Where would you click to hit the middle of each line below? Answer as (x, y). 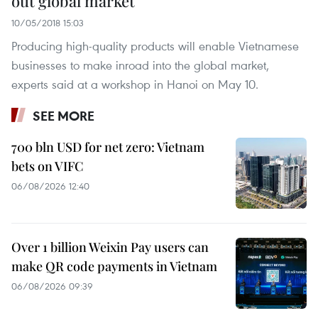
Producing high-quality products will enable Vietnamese (155, 46)
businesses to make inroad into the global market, (140, 65)
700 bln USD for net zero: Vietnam (108, 147)
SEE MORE (64, 116)
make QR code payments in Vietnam (114, 267)
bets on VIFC (47, 166)
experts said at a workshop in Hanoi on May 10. (135, 84)
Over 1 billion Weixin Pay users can (110, 247)
